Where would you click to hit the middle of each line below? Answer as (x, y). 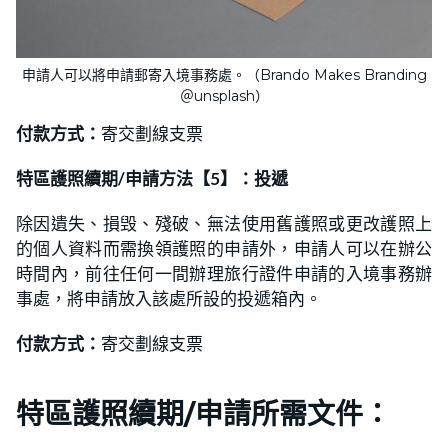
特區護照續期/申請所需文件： (203, 414)
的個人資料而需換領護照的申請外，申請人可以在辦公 (224, 249)
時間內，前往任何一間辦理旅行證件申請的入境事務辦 (224, 274)
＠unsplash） (224, 96)
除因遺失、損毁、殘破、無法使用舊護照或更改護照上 (224, 224)
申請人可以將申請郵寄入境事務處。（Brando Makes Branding (224, 75)
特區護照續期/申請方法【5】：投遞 (152, 179)
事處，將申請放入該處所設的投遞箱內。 (169, 299)
